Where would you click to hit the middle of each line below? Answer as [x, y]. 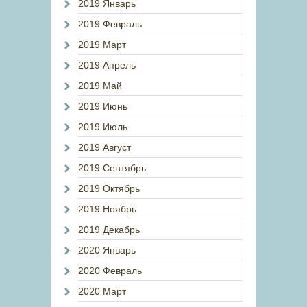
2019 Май [100, 86]
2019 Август [105, 147]
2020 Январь [107, 250]
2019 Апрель [107, 65]
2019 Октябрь [109, 188]
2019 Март [102, 45]
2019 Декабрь [109, 230]
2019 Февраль [110, 24]
